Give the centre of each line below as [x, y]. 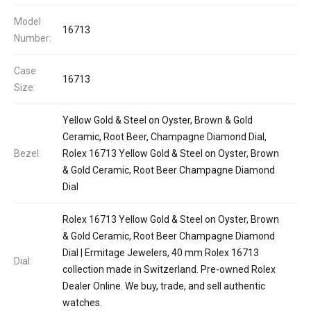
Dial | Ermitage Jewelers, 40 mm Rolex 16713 [161, 252]
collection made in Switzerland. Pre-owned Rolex [169, 269]
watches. [82, 302]
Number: [33, 38]
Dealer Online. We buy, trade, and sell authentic [164, 286]
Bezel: [27, 153]
